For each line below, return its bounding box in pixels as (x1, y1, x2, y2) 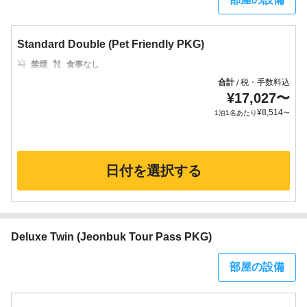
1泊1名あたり (214, 109, 257, 116)
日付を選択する (106, 163, 201, 178)
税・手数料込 (241, 77, 290, 87)
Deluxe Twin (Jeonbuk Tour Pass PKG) (11, 231, 212, 243)
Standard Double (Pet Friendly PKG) (17, 38, 204, 50)
